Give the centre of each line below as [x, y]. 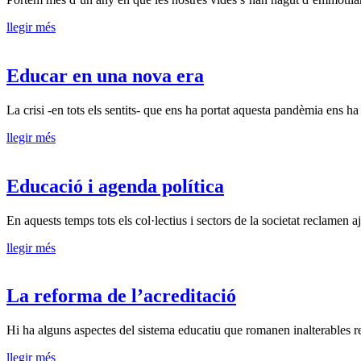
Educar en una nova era [105, 75]
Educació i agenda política [115, 186]
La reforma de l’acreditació [121, 296]
